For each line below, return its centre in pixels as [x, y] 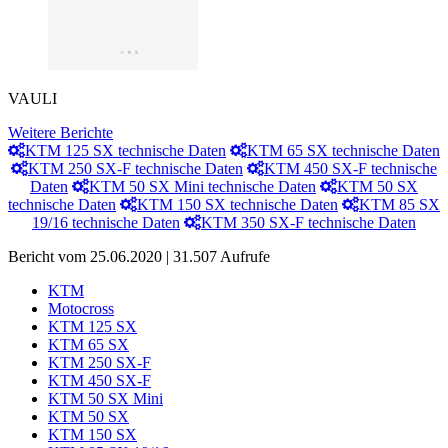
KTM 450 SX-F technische [350, 169]
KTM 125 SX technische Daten [125, 151]
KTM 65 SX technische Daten [343, 151]
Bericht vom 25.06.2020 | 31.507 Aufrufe [139, 257]
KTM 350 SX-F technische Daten [308, 223]
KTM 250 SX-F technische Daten [135, 169]
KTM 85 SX [399, 205]
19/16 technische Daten [106, 223]
